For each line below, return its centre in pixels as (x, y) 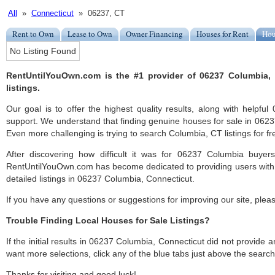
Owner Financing (154, 34)
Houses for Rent (223, 34)
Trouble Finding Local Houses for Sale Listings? (108, 221)
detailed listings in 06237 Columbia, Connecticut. (100, 179)
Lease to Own (90, 34)
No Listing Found (43, 51)
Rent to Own (33, 34)
